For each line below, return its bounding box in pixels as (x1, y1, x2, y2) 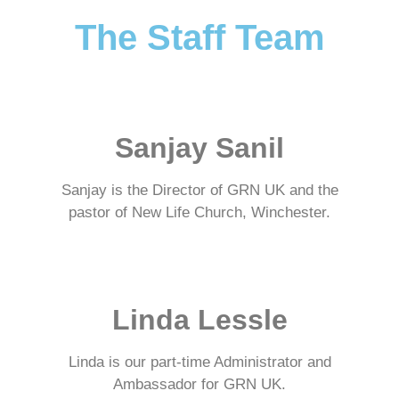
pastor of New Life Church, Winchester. (69, 204, 330, 221)
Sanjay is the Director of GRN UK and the (61, 182, 338, 199)
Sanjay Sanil (115, 132, 284, 164)
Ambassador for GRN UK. (113, 376, 286, 394)
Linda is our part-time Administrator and (68, 354, 331, 371)
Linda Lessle (111, 304, 288, 337)
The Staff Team (74, 18, 325, 57)
